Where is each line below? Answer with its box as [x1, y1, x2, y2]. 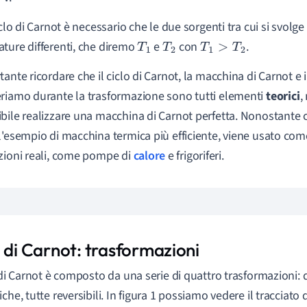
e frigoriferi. [165, 147, 224, 164]
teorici [266, 88, 300, 105]
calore [133, 147, 166, 164]
